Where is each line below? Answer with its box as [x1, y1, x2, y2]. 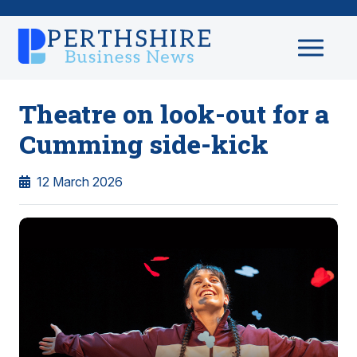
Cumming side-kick [19, 127, 269, 161]
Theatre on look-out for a [19, 96, 329, 131]
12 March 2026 [37, 174, 123, 190]
